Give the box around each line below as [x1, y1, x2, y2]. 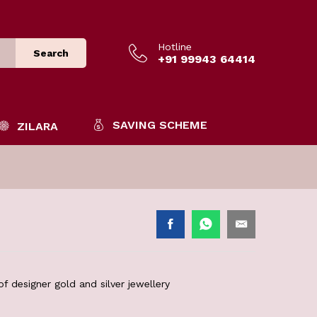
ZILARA [17, 120, 58, 133]
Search [33, 47, 69, 59]
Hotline [158, 40, 192, 52]
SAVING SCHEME [113, 118, 207, 132]
